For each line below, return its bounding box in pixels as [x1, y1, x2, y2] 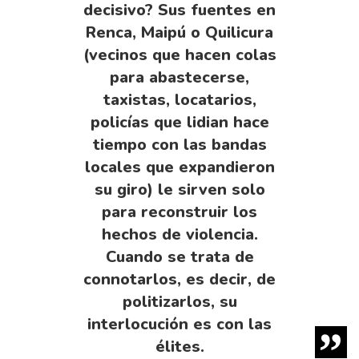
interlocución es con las [87, 313, 272, 335]
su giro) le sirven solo [94, 178, 265, 200]
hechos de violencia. [101, 223, 258, 245]
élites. [155, 335, 204, 357]
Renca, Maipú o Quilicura [86, 21, 273, 43]
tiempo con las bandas [92, 133, 267, 155]
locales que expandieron [84, 155, 275, 178]
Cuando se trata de [105, 245, 254, 268]
